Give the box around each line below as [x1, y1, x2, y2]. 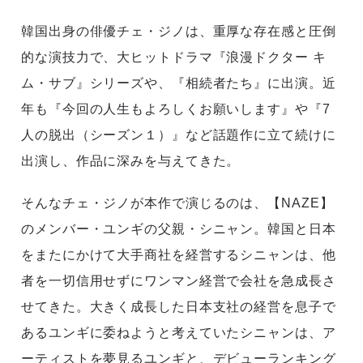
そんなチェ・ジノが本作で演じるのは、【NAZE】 [21, 196, 334, 211]
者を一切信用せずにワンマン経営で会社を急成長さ [21, 274, 336, 288]
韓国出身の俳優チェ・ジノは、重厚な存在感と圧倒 [21, 24, 336, 39]
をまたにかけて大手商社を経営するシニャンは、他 [21, 248, 336, 263]
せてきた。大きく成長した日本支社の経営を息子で [21, 300, 336, 314]
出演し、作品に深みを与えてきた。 [21, 154, 241, 169]
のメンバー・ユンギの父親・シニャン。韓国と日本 [21, 222, 336, 237]
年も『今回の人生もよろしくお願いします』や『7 [21, 102, 331, 117]
